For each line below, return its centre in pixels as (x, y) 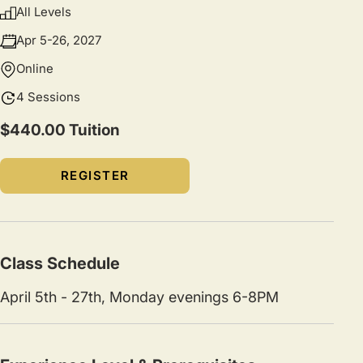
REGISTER (95, 176)
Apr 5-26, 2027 (59, 40)
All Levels (44, 11)
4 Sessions (48, 96)
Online (35, 68)
